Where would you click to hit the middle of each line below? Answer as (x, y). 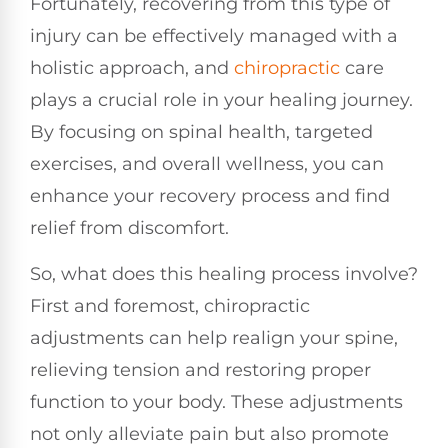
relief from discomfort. (129, 227)
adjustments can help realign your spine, (214, 337)
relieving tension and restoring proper (200, 369)
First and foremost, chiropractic (170, 305)
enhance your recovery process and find (210, 195)
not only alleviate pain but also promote (209, 433)
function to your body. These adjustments (216, 401)
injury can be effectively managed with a (214, 35)
